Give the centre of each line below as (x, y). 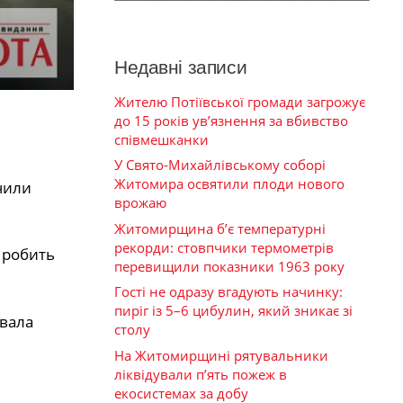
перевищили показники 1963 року (229, 266)
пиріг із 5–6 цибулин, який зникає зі (233, 311)
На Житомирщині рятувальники (221, 355)
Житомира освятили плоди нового (229, 184)
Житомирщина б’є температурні (220, 228)
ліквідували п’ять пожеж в (201, 374)
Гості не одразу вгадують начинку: (228, 292)
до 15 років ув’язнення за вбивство (231, 120)
